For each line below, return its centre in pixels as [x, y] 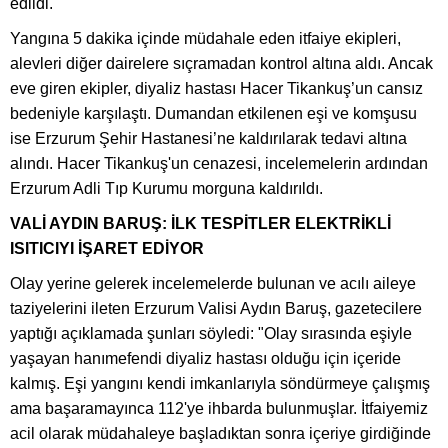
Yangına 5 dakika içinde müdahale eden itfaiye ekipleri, [205, 38]
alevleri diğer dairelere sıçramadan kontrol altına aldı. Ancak [221, 63]
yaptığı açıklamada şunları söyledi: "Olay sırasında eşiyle [211, 333]
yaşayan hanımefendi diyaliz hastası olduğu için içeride [205, 358]
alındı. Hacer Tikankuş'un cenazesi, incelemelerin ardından [219, 163]
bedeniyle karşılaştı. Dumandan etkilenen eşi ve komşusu [213, 113]
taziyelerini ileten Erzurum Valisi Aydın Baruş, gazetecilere [216, 308]
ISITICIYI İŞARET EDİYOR [107, 248]
